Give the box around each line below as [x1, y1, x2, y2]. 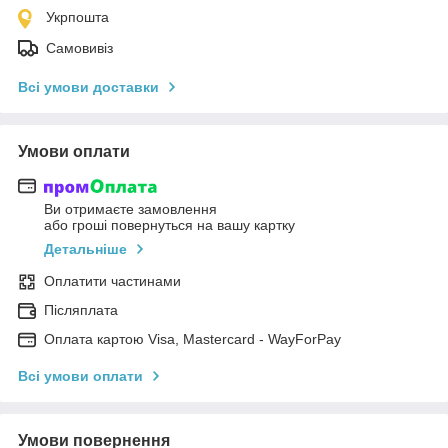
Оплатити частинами [44, 273, 181, 290]
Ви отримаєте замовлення [44, 201, 217, 218]
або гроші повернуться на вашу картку [44, 217, 295, 234]
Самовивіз [46, 39, 113, 56]
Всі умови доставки [18, 78, 159, 95]
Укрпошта [46, 8, 109, 25]
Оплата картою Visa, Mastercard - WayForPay [44, 331, 341, 348]
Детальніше [44, 241, 127, 258]
